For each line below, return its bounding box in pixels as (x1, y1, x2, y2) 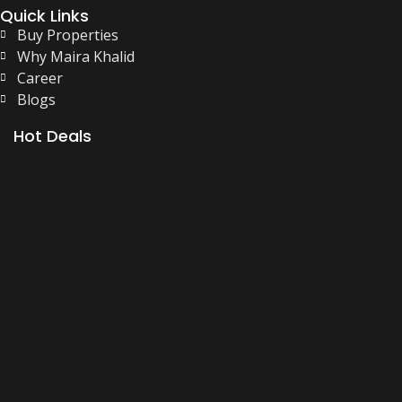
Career (16, 67, 63, 88)
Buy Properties (16, 24, 118, 45)
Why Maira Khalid (16, 46, 135, 66)
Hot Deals (13, 124, 92, 147)
